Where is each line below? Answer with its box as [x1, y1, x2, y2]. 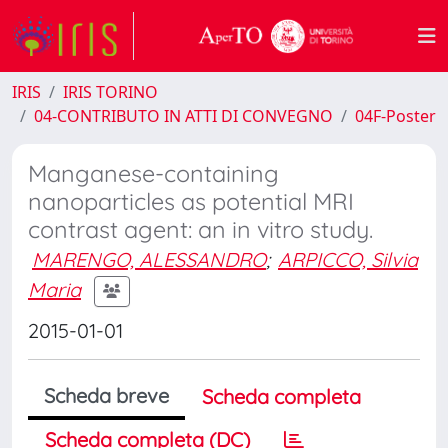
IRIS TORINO [63, 81, 158, 103]
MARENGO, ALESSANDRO [32, 247, 266, 272]
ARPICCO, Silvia [278, 247, 418, 272]
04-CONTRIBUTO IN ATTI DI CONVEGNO [34, 105, 333, 127]
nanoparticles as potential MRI [28, 187, 354, 216]
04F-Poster [355, 105, 436, 127]
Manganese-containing [28, 159, 279, 188]
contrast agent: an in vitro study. [28, 215, 373, 244]
